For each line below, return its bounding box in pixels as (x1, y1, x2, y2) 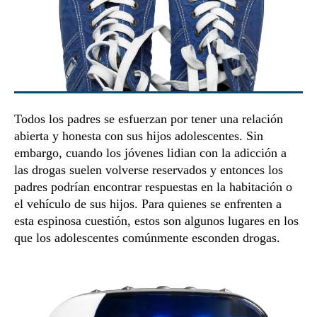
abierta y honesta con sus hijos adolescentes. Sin (14, 129, 263, 144)
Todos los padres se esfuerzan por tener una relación (14, 112, 283, 127)
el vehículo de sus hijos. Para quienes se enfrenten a (14, 197, 282, 212)
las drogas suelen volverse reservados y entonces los (14, 163, 283, 178)
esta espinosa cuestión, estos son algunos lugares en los (14, 214, 299, 229)
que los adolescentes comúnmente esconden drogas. (14, 231, 284, 246)
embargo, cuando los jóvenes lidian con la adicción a (14, 146, 287, 161)
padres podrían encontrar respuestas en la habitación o (14, 180, 292, 195)
